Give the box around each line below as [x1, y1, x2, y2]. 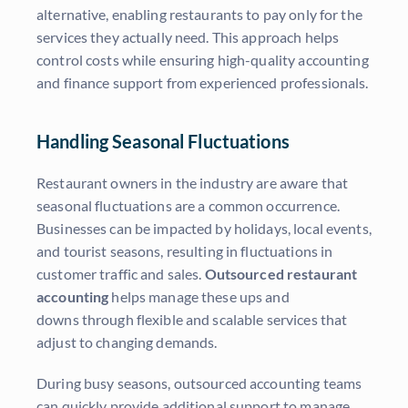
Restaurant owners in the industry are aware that [36, 174, 349, 192]
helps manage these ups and [108, 288, 290, 306]
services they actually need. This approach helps [36, 28, 340, 46]
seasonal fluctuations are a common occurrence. [36, 197, 340, 215]
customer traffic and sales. [36, 265, 205, 283]
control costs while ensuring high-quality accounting [36, 51, 369, 69]
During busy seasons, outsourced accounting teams [36, 374, 362, 393]
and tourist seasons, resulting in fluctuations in [36, 242, 333, 260]
